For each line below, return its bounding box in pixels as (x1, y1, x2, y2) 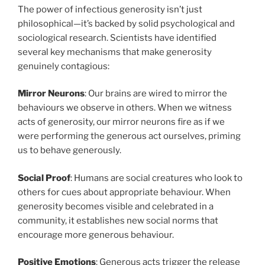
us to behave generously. (18, 145, 121, 156)
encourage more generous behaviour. (18, 229, 174, 240)
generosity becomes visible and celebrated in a (18, 201, 214, 212)
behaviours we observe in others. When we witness (18, 102, 232, 114)
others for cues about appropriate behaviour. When (18, 186, 231, 198)
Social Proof (18, 172, 70, 183)
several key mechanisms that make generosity (18, 46, 212, 57)
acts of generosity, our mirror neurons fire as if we (18, 117, 225, 128)
